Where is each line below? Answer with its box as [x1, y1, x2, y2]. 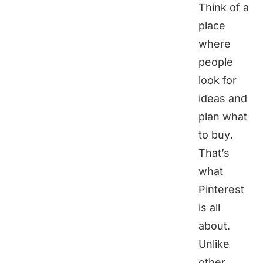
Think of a [198, 1, 249, 14]
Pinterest [198, 183, 244, 196]
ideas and [198, 92, 247, 105]
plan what [198, 110, 247, 123]
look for [198, 74, 237, 87]
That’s [198, 147, 230, 160]
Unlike [198, 238, 230, 251]
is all [198, 201, 220, 214]
